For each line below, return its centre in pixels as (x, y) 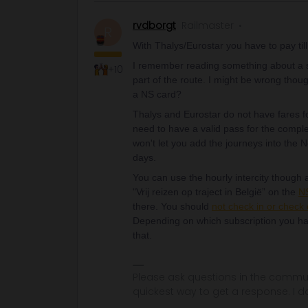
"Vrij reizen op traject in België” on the (216, 192)
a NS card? (157, 94)
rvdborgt (154, 25)
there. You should (172, 206)
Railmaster (208, 25)
